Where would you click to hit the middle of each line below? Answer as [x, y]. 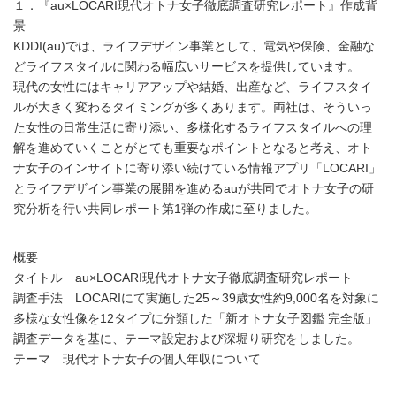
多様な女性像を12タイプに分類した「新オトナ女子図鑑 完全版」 [195, 319]
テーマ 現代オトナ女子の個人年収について [137, 360]
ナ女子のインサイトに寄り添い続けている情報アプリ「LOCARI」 [197, 169]
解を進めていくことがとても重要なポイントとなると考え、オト [193, 148]
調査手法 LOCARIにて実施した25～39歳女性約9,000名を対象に [196, 299]
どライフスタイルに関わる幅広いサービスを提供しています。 [187, 67]
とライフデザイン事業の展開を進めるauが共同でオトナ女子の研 [194, 189]
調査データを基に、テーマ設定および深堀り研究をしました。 [187, 339]
